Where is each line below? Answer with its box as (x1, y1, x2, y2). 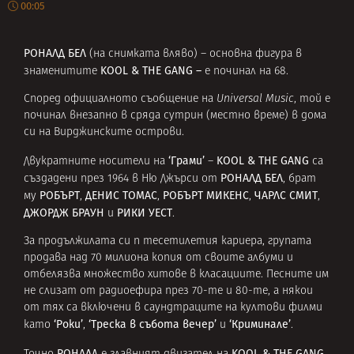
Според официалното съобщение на (24, 93, 217, 106)
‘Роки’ (54, 318, 83, 332)
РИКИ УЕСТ (117, 205, 172, 220)
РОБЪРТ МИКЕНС (163, 188, 249, 202)
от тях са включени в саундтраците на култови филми (24, 302, 322, 314)
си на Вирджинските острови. (24, 126, 184, 139)
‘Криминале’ (229, 318, 291, 332)
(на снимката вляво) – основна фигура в (89, 48, 302, 60)
